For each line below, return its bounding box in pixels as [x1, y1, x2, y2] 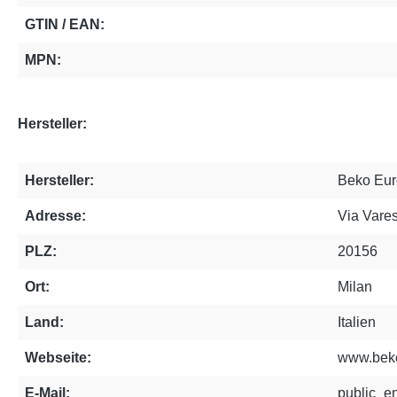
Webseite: [25, 350, 91, 365]
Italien [338, 315, 376, 330]
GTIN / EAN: [25, 17, 105, 32]
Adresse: [25, 208, 86, 223]
